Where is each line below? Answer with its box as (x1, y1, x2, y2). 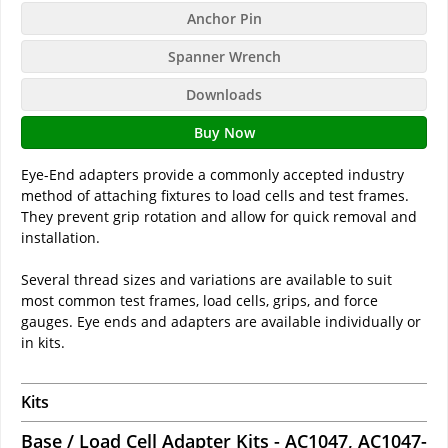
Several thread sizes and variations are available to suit (21, 270, 392, 290)
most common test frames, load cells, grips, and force (21, 291, 378, 311)
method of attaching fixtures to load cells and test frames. (21, 186, 409, 206)
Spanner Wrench (167, 47, 281, 67)
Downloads (186, 85, 262, 105)
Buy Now (193, 123, 255, 143)
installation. (21, 228, 100, 248)
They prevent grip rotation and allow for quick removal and (21, 207, 417, 227)
